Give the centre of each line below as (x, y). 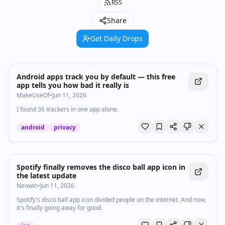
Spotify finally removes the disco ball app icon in (101, 167)
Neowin (27, 186)
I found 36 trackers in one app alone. (68, 109)
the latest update (46, 176)
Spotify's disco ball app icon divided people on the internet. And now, (111, 200)
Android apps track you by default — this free (96, 77)
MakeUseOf (33, 95)
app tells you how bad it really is (73, 85)
